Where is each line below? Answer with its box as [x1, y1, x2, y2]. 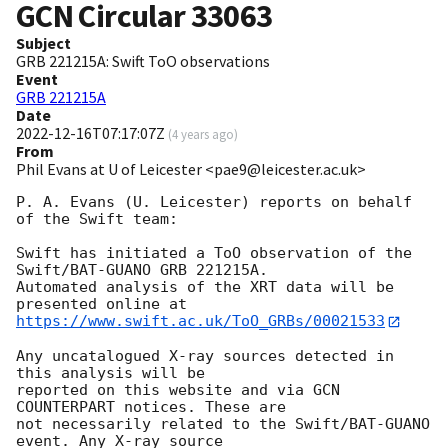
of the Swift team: [16, 210, 178, 229]
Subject [16, 33, 71, 54]
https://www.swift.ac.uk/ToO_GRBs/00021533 [16, 312, 385, 331]
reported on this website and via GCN [16, 380, 340, 399]
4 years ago [172, 126, 234, 143]
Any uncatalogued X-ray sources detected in [16, 346, 394, 365]
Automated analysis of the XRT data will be [16, 278, 394, 297]
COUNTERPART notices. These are [16, 397, 286, 416]
